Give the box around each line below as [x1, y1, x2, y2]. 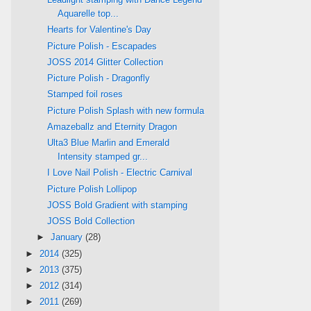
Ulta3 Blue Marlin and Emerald [47, 137, 170, 149]
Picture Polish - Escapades [47, 40, 158, 51]
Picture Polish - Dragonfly [47, 73, 151, 84]
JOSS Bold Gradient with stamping [47, 199, 188, 210]
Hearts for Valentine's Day [47, 24, 152, 35]
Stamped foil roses [47, 89, 124, 100]
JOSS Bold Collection [47, 216, 135, 227]
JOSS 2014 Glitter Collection [47, 56, 164, 67]
